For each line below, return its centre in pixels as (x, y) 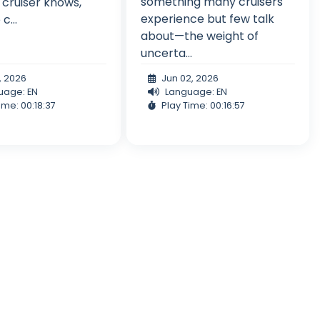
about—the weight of (199, 36)
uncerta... (166, 54)
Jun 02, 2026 (190, 79)
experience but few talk (207, 19)
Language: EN (196, 92)
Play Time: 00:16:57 (203, 106)
